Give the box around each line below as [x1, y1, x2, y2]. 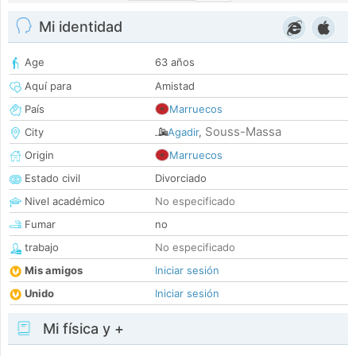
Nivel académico [21, 195, 105, 208]
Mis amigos [25, 264, 83, 277]
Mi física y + [39, 320, 124, 338]
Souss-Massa [205, 124, 281, 140]
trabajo [21, 241, 59, 254]
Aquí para [21, 79, 72, 93]
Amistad [155, 79, 195, 93]
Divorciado [155, 172, 207, 185]
